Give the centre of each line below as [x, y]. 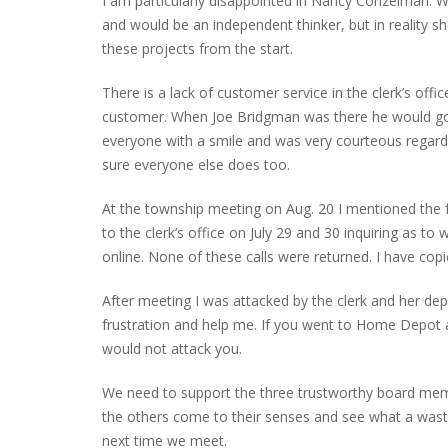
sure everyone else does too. [196, 164]
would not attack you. [172, 348]
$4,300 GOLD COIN [228, 111]
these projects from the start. [197, 48]
